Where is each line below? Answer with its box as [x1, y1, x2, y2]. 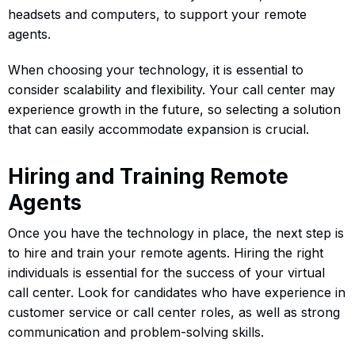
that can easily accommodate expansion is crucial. [8, 120, 309, 137]
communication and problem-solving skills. [8, 323, 264, 340]
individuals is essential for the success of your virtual [8, 264, 325, 281]
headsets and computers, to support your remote [8, 6, 307, 22]
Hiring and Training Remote [8, 163, 288, 189]
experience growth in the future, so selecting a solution [8, 101, 341, 117]
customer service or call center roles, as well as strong [8, 303, 340, 320]
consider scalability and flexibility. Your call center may [8, 81, 335, 97]
